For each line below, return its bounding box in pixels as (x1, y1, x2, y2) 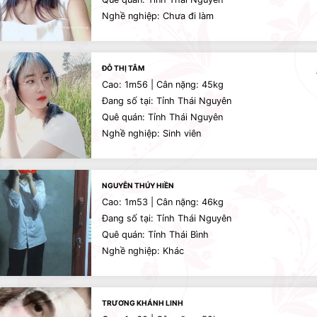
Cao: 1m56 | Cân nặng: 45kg (102, 79, 224, 90)
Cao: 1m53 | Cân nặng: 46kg (102, 197, 224, 207)
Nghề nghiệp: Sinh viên (102, 128, 201, 139)
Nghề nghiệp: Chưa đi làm (102, 11, 214, 21)
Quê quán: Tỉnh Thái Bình (102, 229, 209, 240)
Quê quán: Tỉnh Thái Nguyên (102, 112, 223, 122)
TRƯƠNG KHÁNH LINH (102, 299, 183, 307)
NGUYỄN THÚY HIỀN (102, 181, 174, 190)
